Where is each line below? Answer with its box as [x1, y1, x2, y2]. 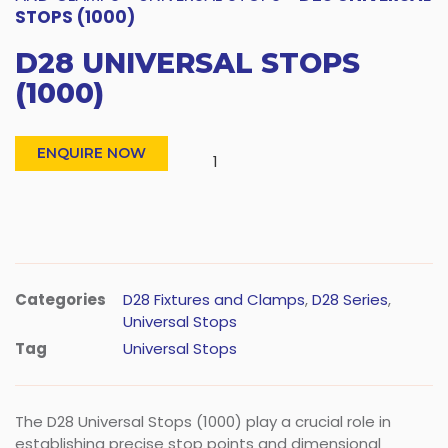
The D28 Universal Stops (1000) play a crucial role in [15, 410, 391, 432]
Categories [15, 288, 106, 310]
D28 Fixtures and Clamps [123, 288, 305, 310]
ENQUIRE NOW [37, 143, 146, 162]
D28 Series [312, 288, 388, 310]
